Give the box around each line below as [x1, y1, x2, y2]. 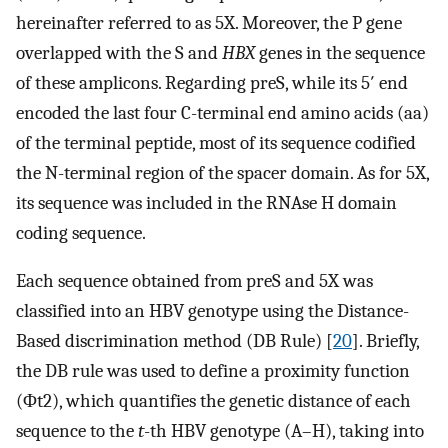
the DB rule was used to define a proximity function [16, 360, 410, 383]
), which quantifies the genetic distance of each [52, 390, 411, 413]
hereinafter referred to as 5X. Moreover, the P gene [16, 11, 402, 34]
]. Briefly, [352, 330, 419, 353]
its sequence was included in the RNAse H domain [16, 191, 397, 214]
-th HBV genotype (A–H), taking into [144, 420, 424, 443]
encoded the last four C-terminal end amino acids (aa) [16, 101, 429, 124]
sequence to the [16, 420, 138, 443]
